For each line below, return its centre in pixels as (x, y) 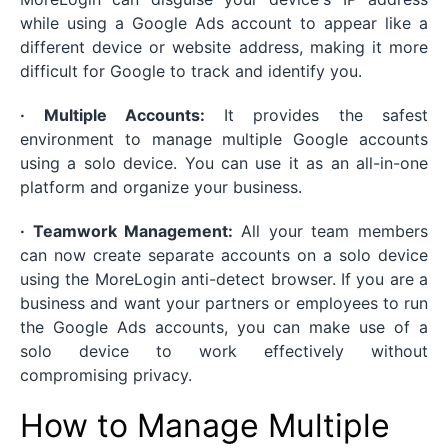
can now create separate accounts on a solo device (224, 255)
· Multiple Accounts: (122, 115)
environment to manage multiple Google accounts (224, 139)
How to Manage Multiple (205, 426)
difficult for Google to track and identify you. (191, 71)
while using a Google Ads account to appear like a (224, 23)
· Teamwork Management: (130, 231)
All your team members (334, 231)
